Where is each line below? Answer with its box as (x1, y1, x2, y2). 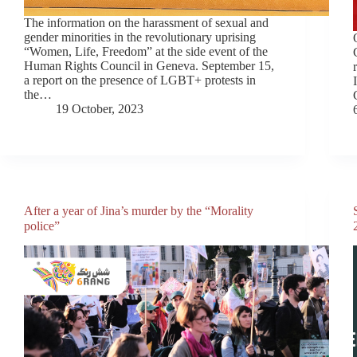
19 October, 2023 (56, 101, 143, 116)
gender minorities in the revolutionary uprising (24, 29, 256, 44)
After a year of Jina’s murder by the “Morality (24, 203, 253, 218)
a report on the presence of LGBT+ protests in (24, 73, 256, 87)
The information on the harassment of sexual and (24, 15, 269, 29)
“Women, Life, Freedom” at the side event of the (24, 44, 268, 58)
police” (24, 218, 60, 233)
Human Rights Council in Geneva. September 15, (24, 58, 274, 73)
